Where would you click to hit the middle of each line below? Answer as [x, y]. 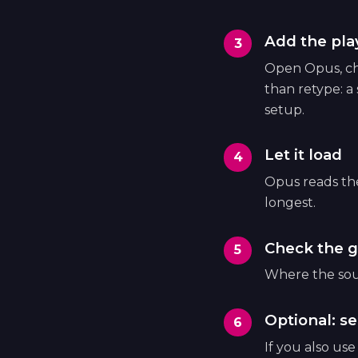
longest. [290, 202]
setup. [285, 109]
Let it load [304, 155]
